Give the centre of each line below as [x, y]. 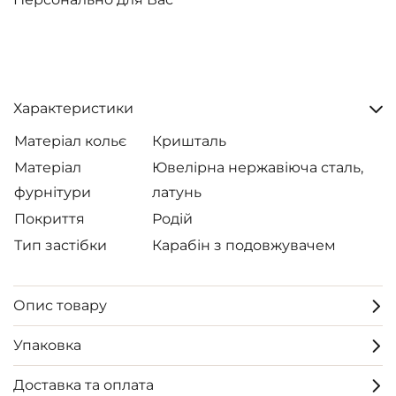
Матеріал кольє [70, 141]
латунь [177, 192]
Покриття [49, 219]
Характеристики [73, 108]
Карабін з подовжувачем [244, 245]
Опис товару [60, 305]
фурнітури [53, 192]
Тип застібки [61, 245]
